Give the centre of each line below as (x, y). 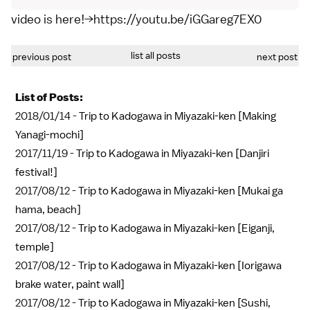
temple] (35, 247)
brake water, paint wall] (70, 284)
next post (277, 56)
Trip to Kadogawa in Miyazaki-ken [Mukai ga (181, 191)
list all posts (155, 55)
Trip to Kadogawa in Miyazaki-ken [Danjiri (173, 153)
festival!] (36, 172)
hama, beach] (48, 209)
